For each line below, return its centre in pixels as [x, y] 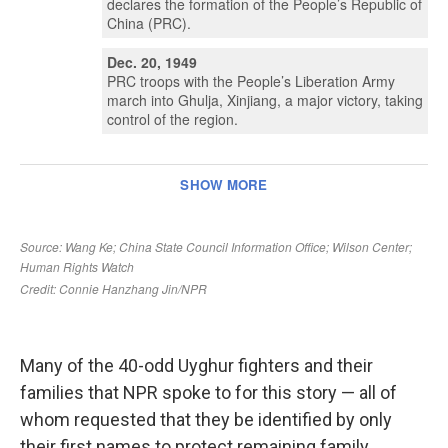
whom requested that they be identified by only [206, 419]
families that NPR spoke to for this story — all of [208, 392]
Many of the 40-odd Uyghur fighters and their [196, 365]
